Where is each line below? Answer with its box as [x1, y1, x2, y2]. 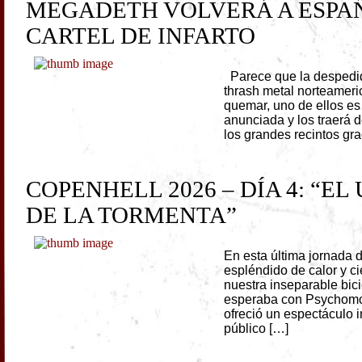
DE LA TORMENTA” [26, 202, 238, 229]
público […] [224, 322, 289, 336]
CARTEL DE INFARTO [26, 23, 256, 49]
